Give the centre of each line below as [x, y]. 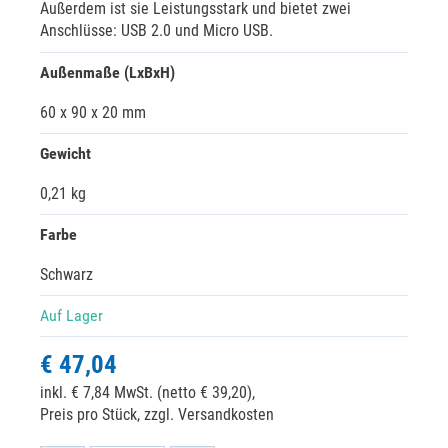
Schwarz [66, 274]
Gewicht [65, 153]
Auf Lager [71, 315]
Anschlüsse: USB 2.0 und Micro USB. [156, 30]
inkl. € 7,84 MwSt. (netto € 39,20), [147, 392]
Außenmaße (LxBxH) [107, 72]
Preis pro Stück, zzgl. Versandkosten [157, 414]
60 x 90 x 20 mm [93, 112]
